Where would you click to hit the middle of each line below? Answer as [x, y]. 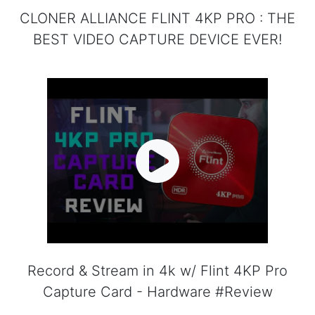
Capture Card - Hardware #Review [157, 292]
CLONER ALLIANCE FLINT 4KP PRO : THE [157, 19]
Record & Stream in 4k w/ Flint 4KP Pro [157, 271]
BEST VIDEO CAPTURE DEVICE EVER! [157, 40]
